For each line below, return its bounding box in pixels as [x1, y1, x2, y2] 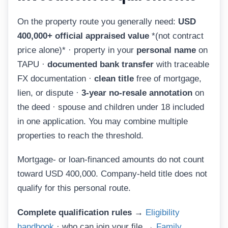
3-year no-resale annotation [81, 88, 192, 98]
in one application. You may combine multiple [17, 116, 188, 126]
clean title [94, 73, 134, 83]
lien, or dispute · [17, 88, 81, 98]
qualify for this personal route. [17, 183, 131, 193]
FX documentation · [17, 73, 94, 83]
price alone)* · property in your [17, 45, 136, 55]
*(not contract [149, 31, 204, 41]
